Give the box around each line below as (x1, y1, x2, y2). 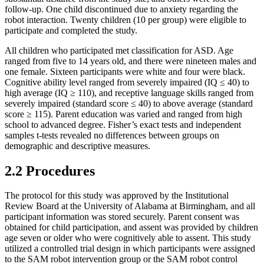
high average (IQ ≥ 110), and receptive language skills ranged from (5, 87, 253, 98)
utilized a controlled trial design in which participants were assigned (5, 243, 255, 254)
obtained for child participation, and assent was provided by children (5, 222, 258, 233)
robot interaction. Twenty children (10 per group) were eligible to (5, 14, 246, 25)
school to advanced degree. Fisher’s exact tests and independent (5, 119, 241, 130)
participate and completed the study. (5, 25, 137, 35)
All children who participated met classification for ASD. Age (5, 45, 233, 55)
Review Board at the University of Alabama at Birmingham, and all (5, 201, 255, 212)
